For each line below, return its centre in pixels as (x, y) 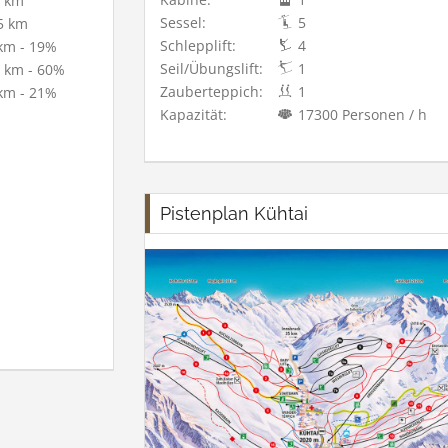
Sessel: (183, 23)
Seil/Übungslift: (211, 69)
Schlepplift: (198, 46)
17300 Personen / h (360, 115)
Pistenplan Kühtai (234, 214)
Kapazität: (193, 115)
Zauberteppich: (211, 92)
